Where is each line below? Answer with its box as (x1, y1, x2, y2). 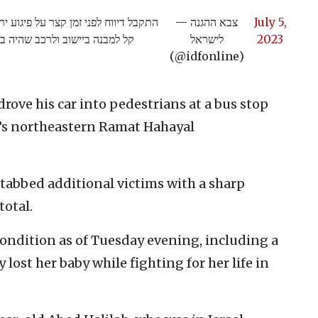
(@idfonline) (169, 48, 244, 63)
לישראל (190, 31, 224, 46)
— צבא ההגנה (175, 14, 191, 29)
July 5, (253, 14, 287, 29)
